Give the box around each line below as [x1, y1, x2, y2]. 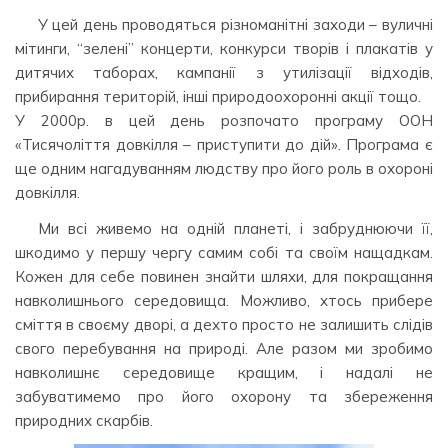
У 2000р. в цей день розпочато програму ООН [15, 111, 433, 131]
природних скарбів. [15, 410, 153, 430]
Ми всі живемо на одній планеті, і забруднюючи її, [37, 218, 433, 238]
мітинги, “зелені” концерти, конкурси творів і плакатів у [15, 39, 433, 59]
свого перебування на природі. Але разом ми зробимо [15, 338, 433, 358]
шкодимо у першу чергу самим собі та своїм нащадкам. [15, 242, 433, 262]
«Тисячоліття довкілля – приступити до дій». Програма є [15, 135, 433, 155]
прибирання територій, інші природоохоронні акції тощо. [15, 87, 421, 107]
